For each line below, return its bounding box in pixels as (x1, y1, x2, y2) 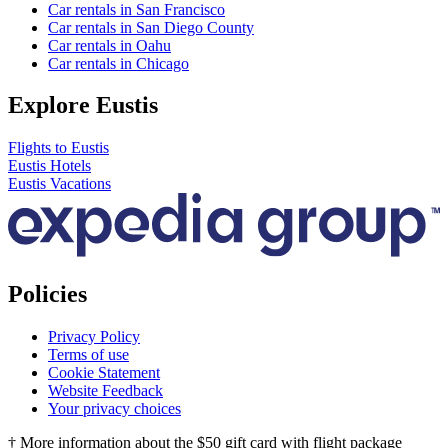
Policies (8, 280, 87, 307)
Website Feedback (48, 381, 163, 399)
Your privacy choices (48, 399, 181, 417)
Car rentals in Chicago (48, 54, 189, 72)
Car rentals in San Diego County (48, 18, 254, 36)
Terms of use (48, 345, 129, 363)
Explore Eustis (8, 92, 158, 119)
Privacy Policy (48, 327, 140, 345)
